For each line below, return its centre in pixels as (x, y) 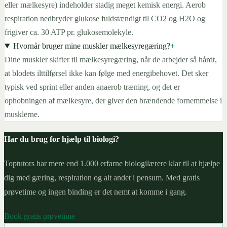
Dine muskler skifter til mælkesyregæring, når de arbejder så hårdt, (111, 59)
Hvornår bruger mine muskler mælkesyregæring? (91, 46)
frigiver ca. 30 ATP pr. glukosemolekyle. (69, 32)
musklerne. (22, 114)
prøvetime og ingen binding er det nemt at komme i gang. (96, 192)
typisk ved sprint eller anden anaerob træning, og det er (92, 87)
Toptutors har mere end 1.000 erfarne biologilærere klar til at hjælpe (112, 164)
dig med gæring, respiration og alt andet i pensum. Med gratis (102, 178)
